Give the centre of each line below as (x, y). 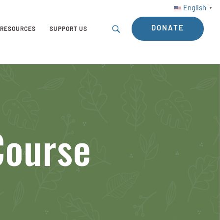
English (195, 9)
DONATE (167, 28)
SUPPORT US (69, 29)
